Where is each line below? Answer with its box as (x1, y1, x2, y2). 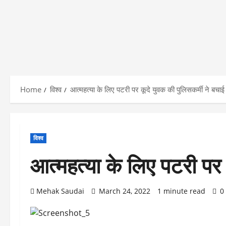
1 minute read (157, 186, 205, 196)
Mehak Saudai (36, 186, 84, 196)
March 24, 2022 (97, 186, 152, 196)
